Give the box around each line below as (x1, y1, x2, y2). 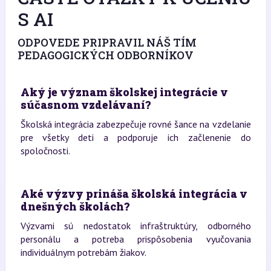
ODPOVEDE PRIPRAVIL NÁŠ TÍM (17, 35, 197, 50)
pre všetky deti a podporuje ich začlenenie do (20, 131, 251, 143)
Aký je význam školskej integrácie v (20, 85, 228, 99)
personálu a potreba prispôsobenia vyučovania (20, 233, 251, 245)
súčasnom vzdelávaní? (20, 97, 151, 112)
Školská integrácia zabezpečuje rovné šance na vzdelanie (20, 118, 251, 130)
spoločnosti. (20, 145, 70, 157)
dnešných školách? (20, 199, 129, 214)
